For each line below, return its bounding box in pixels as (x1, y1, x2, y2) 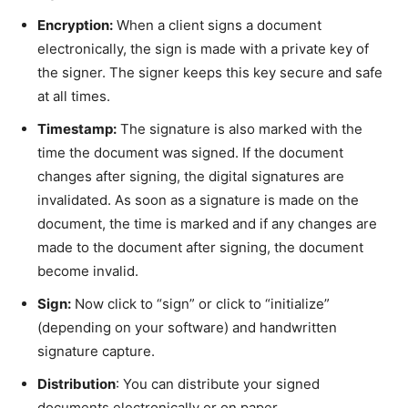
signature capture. (37, 342, 155, 360)
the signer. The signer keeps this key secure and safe (37, 63, 382, 81)
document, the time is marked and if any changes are (37, 214, 377, 232)
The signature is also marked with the (117, 119, 362, 138)
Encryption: (37, 15, 113, 34)
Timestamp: (37, 119, 117, 138)
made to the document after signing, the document (37, 238, 363, 256)
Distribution (37, 374, 116, 393)
